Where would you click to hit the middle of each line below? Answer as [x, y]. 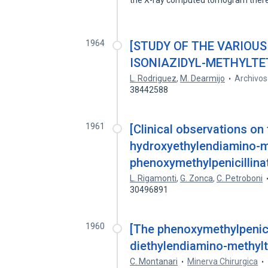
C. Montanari [154, 261]
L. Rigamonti [153, 178]
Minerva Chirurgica [223, 261]
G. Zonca [197, 178]
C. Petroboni [240, 178]
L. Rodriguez [153, 78]
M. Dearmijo [203, 78]
